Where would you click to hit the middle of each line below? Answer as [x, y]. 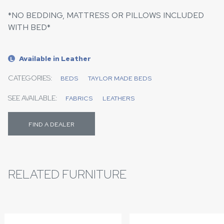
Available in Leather [55, 58]
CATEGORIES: [30, 78]
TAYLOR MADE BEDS [120, 78]
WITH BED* [29, 27]
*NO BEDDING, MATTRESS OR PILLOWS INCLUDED [106, 15]
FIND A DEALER [51, 124]
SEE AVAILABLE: [33, 98]
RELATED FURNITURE [67, 174]
